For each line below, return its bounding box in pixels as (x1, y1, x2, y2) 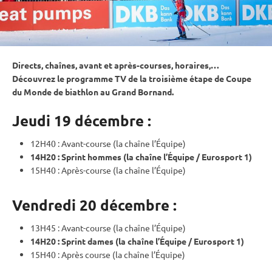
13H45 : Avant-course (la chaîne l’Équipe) (30, 222, 186, 233)
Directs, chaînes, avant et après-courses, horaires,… (12, 59, 219, 70)
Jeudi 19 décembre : (12, 110, 151, 130)
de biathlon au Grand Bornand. (52, 86, 174, 97)
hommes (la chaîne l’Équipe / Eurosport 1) (86, 151, 252, 162)
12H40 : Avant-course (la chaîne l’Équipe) (30, 137, 186, 149)
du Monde (12, 86, 52, 97)
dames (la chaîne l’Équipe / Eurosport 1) (86, 235, 244, 246)
